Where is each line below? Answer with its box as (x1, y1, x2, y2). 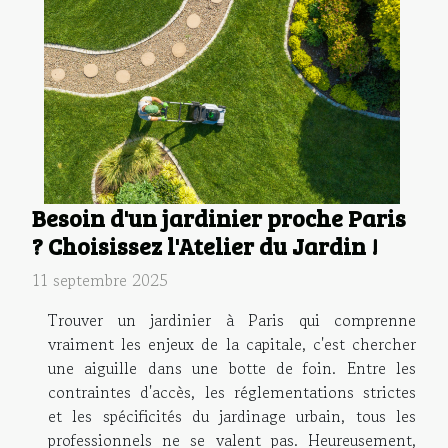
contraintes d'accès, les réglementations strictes (48, 379, 416, 404)
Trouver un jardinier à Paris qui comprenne (48, 307, 416, 332)
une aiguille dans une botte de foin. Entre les (48, 355, 416, 380)
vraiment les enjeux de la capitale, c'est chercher (48, 331, 416, 356)
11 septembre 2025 (32, 267, 168, 292)
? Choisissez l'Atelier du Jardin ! (32, 229, 378, 262)
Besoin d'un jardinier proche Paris (32, 201, 406, 234)
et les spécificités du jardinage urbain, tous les (48, 403, 416, 428)
